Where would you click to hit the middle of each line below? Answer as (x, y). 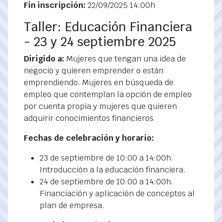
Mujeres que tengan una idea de (125, 59)
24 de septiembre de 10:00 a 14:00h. (107, 182)
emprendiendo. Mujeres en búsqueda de (99, 83)
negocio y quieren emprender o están (94, 71)
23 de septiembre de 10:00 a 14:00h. (107, 158)
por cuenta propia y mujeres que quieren (100, 106)
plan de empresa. (72, 205)
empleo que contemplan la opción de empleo (108, 94)
